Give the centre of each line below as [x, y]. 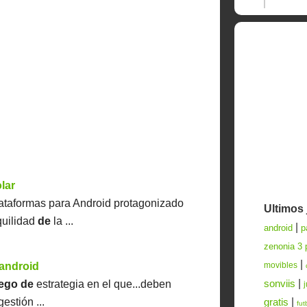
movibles [281, 265]
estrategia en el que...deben [103, 284]
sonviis [280, 283]
